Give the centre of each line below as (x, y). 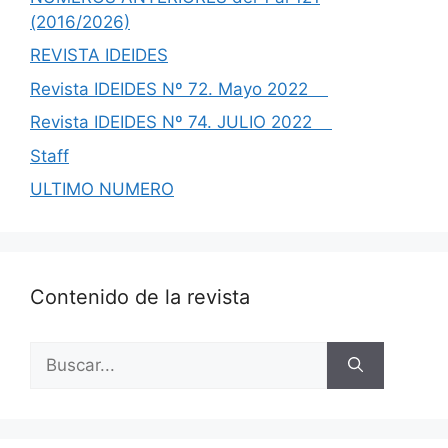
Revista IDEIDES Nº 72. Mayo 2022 (179, 88)
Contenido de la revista (140, 297)
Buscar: (59, 353)
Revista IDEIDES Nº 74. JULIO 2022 (181, 122)
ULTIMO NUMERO (102, 189)
